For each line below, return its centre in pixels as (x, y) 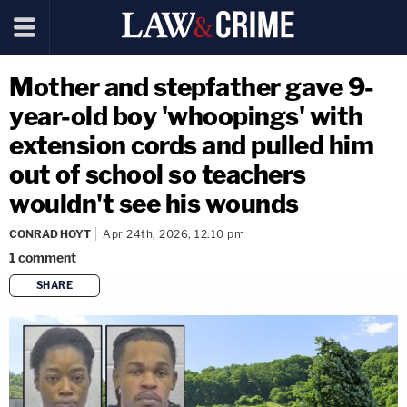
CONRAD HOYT (50, 234)
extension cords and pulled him (191, 145)
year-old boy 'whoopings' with (186, 116)
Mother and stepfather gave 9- (192, 87)
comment (47, 258)
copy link (235, 315)
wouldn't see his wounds (154, 203)
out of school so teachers (158, 174)
